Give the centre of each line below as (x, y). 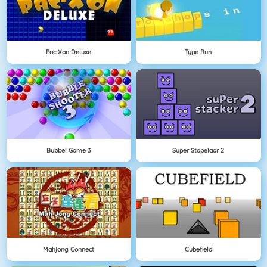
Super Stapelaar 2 (198, 150)
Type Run (198, 52)
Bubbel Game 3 (69, 150)
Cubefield (198, 249)
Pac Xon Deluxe (69, 52)
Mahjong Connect (69, 249)
